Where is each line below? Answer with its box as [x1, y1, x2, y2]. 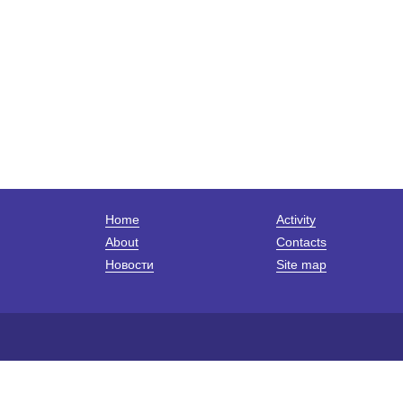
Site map [276, 257, 327, 273]
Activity [276, 212, 316, 228]
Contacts [276, 235, 327, 250]
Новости [105, 257, 154, 273]
